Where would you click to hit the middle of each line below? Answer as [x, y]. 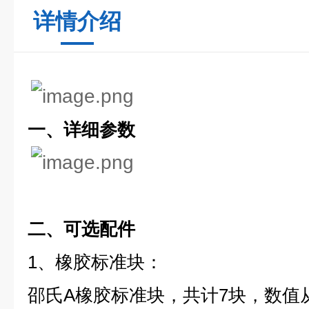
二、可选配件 [81, 229]
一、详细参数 [81, 130]
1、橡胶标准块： [95, 262]
